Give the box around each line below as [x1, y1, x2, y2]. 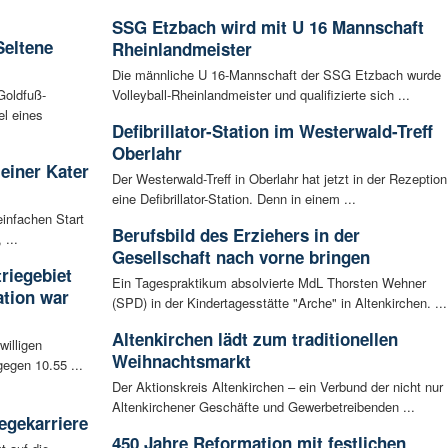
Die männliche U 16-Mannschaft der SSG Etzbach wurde [111, 65, 441, 85]
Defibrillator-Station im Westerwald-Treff [111, 119, 433, 144]
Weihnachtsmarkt [111, 349, 251, 374]
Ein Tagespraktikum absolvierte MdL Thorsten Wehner [111, 273, 426, 293]
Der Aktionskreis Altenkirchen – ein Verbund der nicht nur [111, 377, 443, 397]
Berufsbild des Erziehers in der [111, 223, 360, 248]
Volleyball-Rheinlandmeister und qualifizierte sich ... [111, 85, 410, 105]
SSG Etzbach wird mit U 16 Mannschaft [111, 15, 424, 40]
